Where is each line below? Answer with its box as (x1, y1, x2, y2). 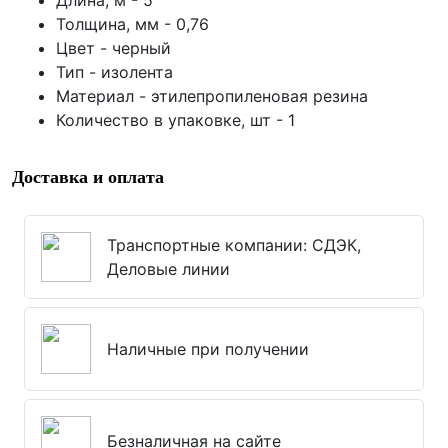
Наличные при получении (107, 339, 309, 359)
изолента (101, 62, 173, 82)
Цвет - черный (56, 38, 171, 58)
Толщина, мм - (56, 14, 176, 34)
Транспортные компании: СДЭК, (107, 235, 361, 255)
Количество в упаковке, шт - (56, 110, 288, 130)
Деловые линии (107, 259, 230, 279)
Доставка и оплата (12, 167, 164, 187)
